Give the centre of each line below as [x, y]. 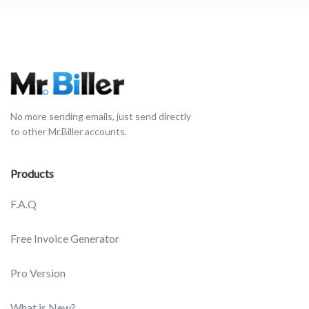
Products [32, 174]
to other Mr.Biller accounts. [69, 132]
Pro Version [38, 273]
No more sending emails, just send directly [101, 117]
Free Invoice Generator [65, 239]
